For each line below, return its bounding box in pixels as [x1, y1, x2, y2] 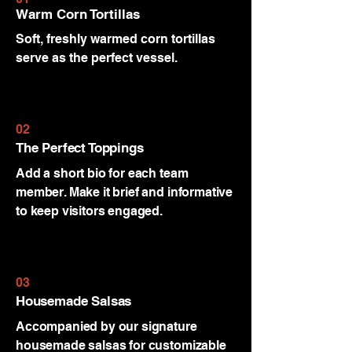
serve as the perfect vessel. [16, 50, 178, 65]
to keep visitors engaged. [16, 203, 163, 218]
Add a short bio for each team [16, 166, 189, 181]
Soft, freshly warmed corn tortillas [16, 31, 215, 46]
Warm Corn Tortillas [16, 6, 140, 22]
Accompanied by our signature [16, 319, 197, 334]
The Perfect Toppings [16, 140, 144, 156]
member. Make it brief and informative [16, 185, 233, 200]
